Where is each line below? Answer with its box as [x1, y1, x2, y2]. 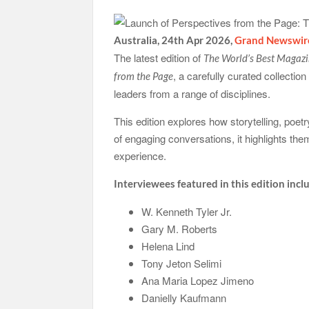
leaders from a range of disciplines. [114, 86, 271, 101]
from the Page [114, 69, 174, 82]
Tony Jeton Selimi [141, 255, 222, 270]
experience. [114, 148, 167, 163]
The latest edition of [114, 50, 204, 65]
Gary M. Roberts [141, 221, 218, 236]
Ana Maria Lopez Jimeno [141, 272, 255, 288]
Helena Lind [141, 238, 195, 253]
